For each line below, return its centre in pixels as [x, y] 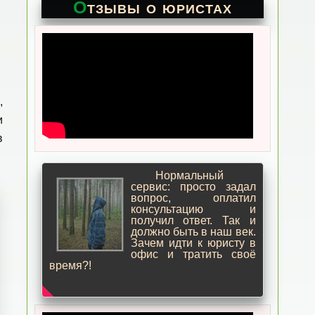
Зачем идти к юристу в [193, 243]
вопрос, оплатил [193, 198]
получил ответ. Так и [193, 220]
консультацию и [193, 209]
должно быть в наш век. [193, 232]
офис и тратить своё [193, 254]
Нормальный [189, 175]
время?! [70, 265]
